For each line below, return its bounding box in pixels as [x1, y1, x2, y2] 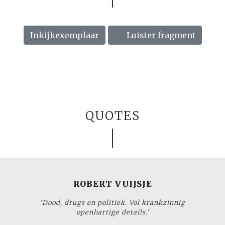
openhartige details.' [76, 207, 149, 216]
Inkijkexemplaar [30, 30, 99, 40]
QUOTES [85, 107, 140, 124]
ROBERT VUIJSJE [73, 178, 152, 189]
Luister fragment [124, 30, 195, 40]
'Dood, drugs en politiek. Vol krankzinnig [40, 198, 185, 206]
